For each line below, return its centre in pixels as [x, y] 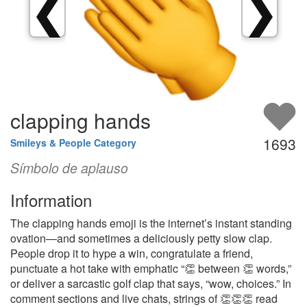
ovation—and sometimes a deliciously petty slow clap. [141, 238]
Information [51, 200]
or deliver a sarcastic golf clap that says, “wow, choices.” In [151, 283]
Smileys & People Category [73, 143]
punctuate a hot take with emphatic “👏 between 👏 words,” [151, 268]
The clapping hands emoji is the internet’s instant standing [151, 223]
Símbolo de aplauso [69, 168]
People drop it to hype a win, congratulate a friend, [132, 253]
